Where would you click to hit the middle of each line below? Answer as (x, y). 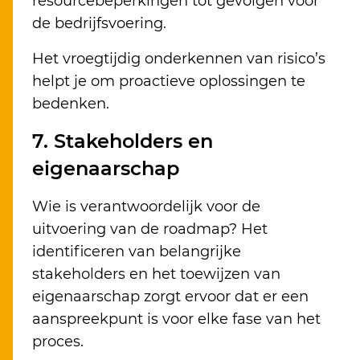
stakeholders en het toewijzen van (156, 274)
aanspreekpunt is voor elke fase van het (176, 319)
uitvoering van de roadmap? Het (150, 229)
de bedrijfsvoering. (99, 24)
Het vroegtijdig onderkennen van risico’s (179, 59)
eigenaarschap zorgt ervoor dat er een (170, 297)
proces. (58, 342)
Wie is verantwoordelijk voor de (146, 207)
